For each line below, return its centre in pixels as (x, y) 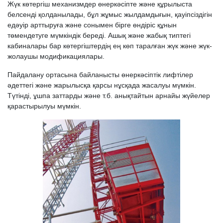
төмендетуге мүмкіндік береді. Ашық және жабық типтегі (99, 35)
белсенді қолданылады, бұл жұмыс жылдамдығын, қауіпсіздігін (110, 14)
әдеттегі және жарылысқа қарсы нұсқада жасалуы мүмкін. (102, 85)
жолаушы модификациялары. (56, 56)
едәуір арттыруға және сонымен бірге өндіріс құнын (92, 25)
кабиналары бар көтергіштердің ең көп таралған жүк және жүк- (110, 46)
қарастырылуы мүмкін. (44, 106)
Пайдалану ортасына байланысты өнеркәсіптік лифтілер (100, 75)
